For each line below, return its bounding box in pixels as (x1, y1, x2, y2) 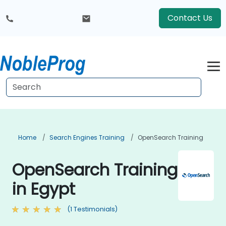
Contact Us (167, 12, 212, 24)
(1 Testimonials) (67, 205, 118, 213)
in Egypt (12, 178, 75, 200)
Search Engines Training (49, 133, 125, 142)
